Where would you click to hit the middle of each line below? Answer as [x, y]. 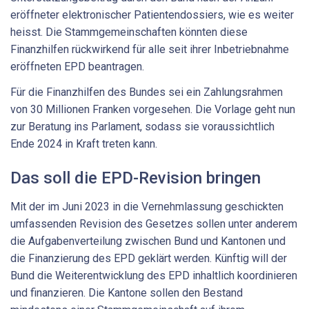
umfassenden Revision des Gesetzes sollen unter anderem [154, 224]
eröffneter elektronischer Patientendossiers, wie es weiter [152, 14]
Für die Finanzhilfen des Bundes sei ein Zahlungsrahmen [147, 92]
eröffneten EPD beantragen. [77, 66]
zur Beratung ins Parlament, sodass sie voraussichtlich [142, 127]
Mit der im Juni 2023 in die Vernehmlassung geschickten [147, 207]
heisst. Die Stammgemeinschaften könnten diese [129, 32]
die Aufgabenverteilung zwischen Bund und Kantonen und [148, 241]
